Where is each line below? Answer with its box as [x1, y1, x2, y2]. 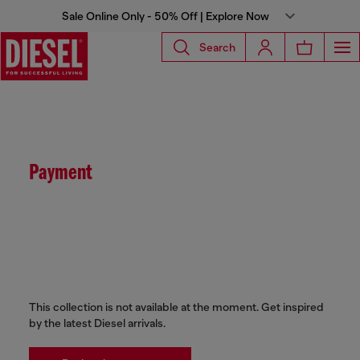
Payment [29, 162, 92, 185]
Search [199, 40, 235, 54]
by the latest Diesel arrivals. [29, 317, 166, 329]
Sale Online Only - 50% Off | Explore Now [62, 10, 269, 22]
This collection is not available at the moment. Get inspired [29, 301, 324, 313]
